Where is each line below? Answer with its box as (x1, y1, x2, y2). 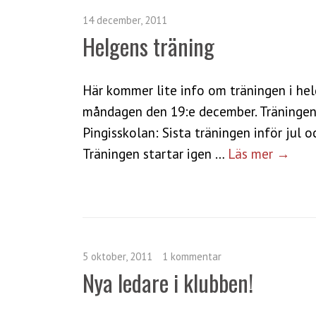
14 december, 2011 (83, 13, 167, 27)
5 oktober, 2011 (83, 249, 152, 263)
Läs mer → (228, 144, 290, 162)
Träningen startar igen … (83, 144, 228, 162)
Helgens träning (83, 29, 214, 63)
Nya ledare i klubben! (83, 265, 253, 299)
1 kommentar (162, 249, 221, 263)
